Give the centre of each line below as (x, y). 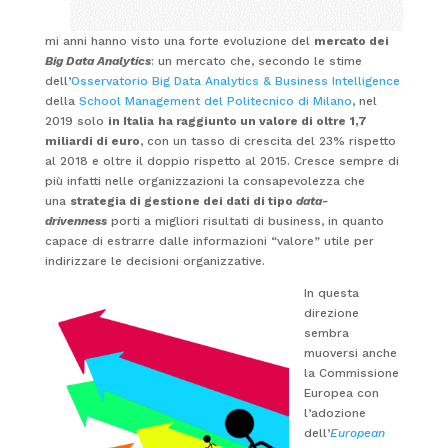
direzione (331, 312)
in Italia (130, 120)
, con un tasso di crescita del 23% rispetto (267, 140)
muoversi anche (350, 352)
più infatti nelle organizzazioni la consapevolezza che (204, 180)
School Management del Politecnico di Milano (215, 100)
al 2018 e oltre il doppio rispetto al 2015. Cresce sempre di (221, 160)
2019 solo (76, 120)
